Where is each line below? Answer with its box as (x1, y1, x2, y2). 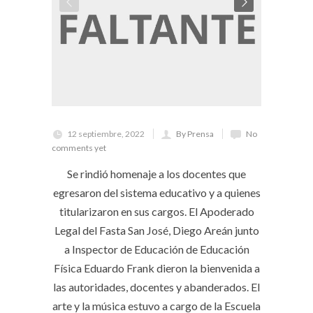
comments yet (52, 143, 106, 153)
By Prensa (176, 129, 214, 139)
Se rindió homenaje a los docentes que (67, 167, 246, 180)
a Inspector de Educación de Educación (64, 242, 249, 256)
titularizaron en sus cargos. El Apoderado (59, 205, 254, 218)
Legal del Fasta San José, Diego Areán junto (54, 224, 259, 237)
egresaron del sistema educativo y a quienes (52, 186, 261, 199)
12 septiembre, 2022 (67, 129, 145, 139)
